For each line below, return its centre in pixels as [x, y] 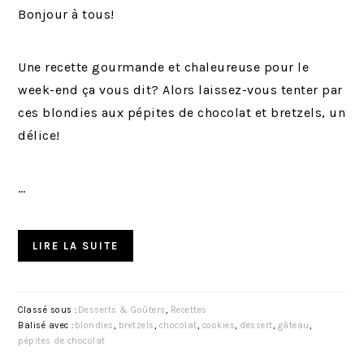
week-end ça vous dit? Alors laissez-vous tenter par [180, 89]
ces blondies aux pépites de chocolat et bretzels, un [182, 112]
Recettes [188, 310]
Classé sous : [48, 310]
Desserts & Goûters [121, 310]
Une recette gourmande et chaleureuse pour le [164, 67]
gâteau [293, 325]
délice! [39, 135]
